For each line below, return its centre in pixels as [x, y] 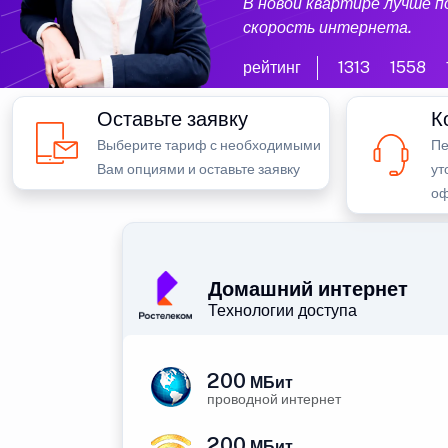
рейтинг [271, 67]
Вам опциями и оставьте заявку [198, 169]
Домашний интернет [308, 289]
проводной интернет [274, 399]
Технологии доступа [282, 310]
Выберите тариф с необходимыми [209, 145]
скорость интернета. [327, 27]
